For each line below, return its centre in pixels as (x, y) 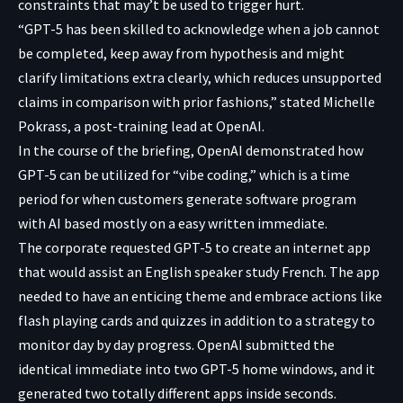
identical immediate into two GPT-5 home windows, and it (197, 368)
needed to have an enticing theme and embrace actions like (200, 296)
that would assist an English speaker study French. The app (199, 271)
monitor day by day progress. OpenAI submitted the (176, 344)
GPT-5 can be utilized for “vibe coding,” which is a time (184, 174)
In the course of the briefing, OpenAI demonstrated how (191, 150)
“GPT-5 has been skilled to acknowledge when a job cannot (199, 28)
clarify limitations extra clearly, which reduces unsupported (200, 77)
